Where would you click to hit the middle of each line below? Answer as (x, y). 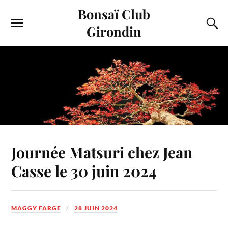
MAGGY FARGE (36, 208)
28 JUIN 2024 (96, 208)
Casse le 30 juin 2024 (84, 170)
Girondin (114, 31)
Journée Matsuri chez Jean (102, 152)
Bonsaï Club (114, 14)
